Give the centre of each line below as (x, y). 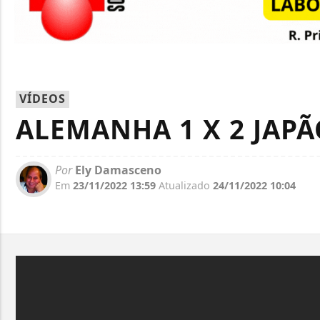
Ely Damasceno (117, 170)
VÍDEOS (42, 99)
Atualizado (184, 186)
